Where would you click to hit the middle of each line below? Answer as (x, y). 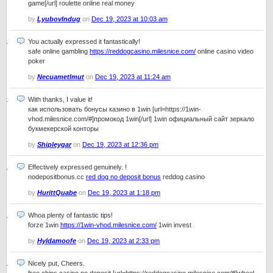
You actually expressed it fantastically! (84, 41)
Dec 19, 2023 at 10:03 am (129, 19)
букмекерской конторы (63, 129)
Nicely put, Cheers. (56, 263)
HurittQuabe (57, 193)
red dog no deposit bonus (123, 177)
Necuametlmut (61, 77)
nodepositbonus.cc (57, 177)
